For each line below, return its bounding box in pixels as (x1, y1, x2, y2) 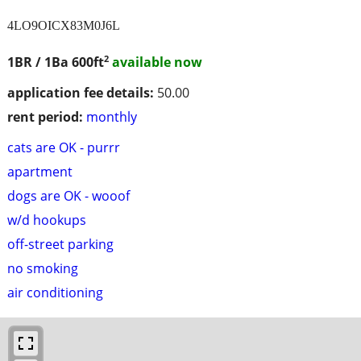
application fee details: (7, 84, 154, 102)
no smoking (7, 259, 78, 278)
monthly (86, 108, 137, 127)
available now (112, 53, 202, 72)
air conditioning (7, 284, 103, 302)
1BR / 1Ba (7, 53, 72, 72)
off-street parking (7, 235, 114, 254)
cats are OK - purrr (7, 139, 120, 157)
